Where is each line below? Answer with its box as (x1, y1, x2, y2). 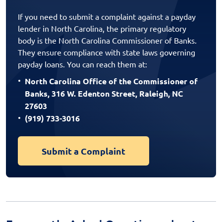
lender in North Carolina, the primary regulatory (18, 23, 186, 34)
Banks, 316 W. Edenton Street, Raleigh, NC (25, 88, 183, 99)
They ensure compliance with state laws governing (18, 47, 195, 57)
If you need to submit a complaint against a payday (18, 11, 196, 22)
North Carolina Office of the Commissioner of (25, 76, 198, 87)
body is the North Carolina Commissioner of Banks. (18, 35, 197, 46)
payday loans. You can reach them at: (18, 59, 147, 69)
